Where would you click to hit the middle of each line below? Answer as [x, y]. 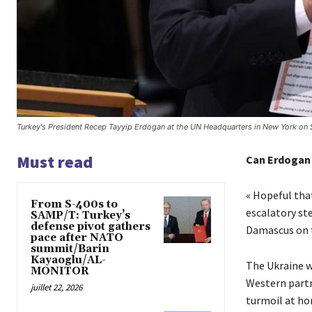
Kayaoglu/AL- [68, 260]
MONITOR [60, 271]
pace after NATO [77, 237]
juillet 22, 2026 [56, 287]
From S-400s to [74, 204]
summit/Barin [70, 249]
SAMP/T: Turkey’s [80, 215]
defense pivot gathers [91, 226]
